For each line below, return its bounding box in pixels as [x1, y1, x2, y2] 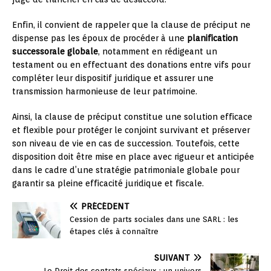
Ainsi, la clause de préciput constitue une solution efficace [12, 112, 252, 122]
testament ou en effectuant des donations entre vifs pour [12, 60, 250, 70]
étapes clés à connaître [70, 227, 158, 237]
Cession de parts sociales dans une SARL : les [70, 215, 238, 224]
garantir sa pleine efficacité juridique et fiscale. [12, 178, 204, 189]
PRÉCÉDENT [81, 201, 129, 212]
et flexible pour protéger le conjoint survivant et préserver [12, 125, 250, 135]
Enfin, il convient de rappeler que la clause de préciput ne [12, 20, 250, 30]
